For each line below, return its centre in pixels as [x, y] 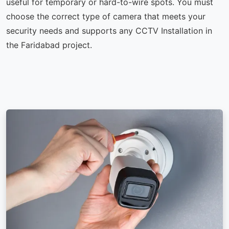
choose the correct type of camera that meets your [106, 17]
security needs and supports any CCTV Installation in [109, 31]
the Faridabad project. [49, 45]
